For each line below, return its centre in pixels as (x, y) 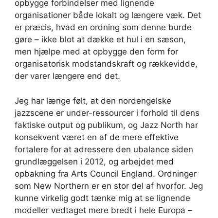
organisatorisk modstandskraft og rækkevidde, (106, 64)
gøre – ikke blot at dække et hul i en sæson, (100, 40)
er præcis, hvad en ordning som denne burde (103, 27)
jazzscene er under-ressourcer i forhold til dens (107, 113)
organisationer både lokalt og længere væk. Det (108, 15)
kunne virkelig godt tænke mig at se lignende (102, 198)
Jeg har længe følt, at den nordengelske (93, 100)
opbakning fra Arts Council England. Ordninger (106, 173)
